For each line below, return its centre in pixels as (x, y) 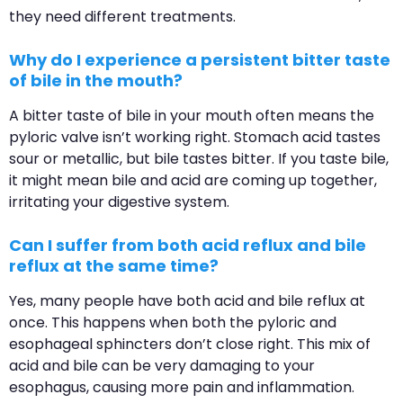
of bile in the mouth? (96, 81)
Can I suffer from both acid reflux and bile (188, 246)
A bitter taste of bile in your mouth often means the (192, 116)
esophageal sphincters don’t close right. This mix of (190, 345)
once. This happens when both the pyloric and (173, 323)
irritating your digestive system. (119, 202)
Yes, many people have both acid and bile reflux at (187, 301)
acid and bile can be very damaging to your (162, 366)
